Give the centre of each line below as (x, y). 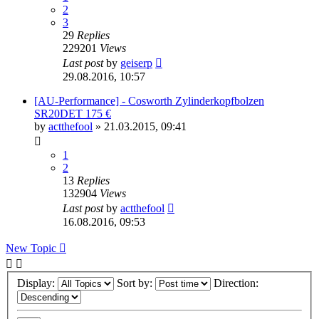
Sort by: (136, 283)
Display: (37, 283)
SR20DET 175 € (73, 114)
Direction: (237, 283)
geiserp (136, 63)
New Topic (31, 249)
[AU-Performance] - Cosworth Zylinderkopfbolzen (149, 101)
